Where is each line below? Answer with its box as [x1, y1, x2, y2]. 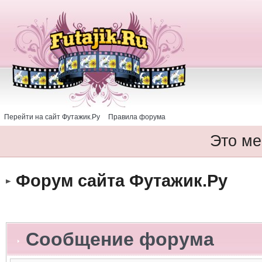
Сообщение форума [20, 229, 214, 250]
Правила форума [108, 113, 166, 121]
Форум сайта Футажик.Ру [15, 171, 227, 190]
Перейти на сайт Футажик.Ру [4, 113, 100, 121]
